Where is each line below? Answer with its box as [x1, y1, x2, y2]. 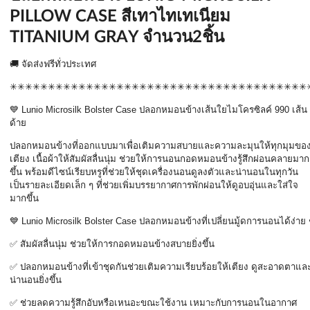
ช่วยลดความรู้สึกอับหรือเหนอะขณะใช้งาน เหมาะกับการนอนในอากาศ [20, 298, 297, 308]
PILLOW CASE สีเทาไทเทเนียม [10, 8, 230, 25]
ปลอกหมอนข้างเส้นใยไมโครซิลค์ [139, 104, 275, 115]
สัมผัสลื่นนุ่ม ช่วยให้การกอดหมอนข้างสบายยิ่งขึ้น [20, 239, 215, 249]
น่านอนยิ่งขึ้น [10, 275, 62, 285]
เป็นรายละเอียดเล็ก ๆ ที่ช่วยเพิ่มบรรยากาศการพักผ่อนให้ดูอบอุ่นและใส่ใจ [10, 180, 298, 190]
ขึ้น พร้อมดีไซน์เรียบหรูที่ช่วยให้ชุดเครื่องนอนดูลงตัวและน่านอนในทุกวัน [10, 167, 298, 177]
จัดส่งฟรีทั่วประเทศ [21, 59, 96, 69]
